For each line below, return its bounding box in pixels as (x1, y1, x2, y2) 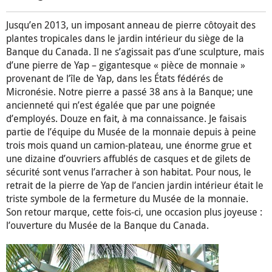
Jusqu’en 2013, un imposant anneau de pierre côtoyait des (6, 18, 256, 32)
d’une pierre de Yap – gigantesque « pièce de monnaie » (6, 58, 245, 72)
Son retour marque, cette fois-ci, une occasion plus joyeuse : (6, 205, 262, 219)
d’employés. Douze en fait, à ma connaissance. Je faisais (6, 112, 246, 126)
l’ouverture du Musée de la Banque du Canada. (6, 219, 209, 233)
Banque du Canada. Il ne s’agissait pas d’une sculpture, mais (6, 45, 264, 59)
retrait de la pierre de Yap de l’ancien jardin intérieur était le (6, 178, 263, 192)
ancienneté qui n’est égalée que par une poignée (6, 98, 216, 112)
